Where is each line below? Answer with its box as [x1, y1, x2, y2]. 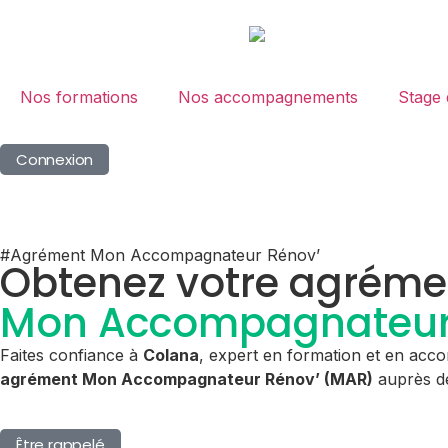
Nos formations [20, 86, 138, 107]
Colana [143, 344, 199, 365]
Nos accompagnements [178, 86, 358, 107]
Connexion [16, 148, 94, 170]
